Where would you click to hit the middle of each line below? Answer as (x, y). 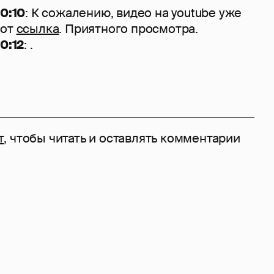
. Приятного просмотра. (129, 28)
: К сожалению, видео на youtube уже (134, 13)
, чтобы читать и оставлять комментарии (122, 138)
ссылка (38, 28)
